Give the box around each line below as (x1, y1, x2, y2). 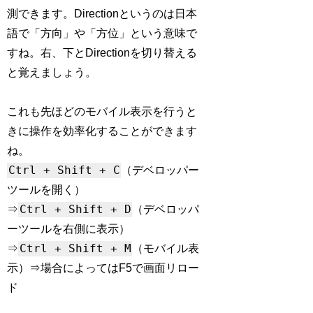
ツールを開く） (7, 184, 86, 196)
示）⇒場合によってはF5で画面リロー (7, 262, 200, 275)
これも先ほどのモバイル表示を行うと (7, 105, 198, 118)
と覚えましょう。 (7, 66, 97, 78)
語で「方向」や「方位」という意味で (7, 27, 198, 39)
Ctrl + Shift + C (8, 163, 120, 177)
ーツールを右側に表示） (7, 223, 131, 235)
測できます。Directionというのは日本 (7, 7, 198, 20)
